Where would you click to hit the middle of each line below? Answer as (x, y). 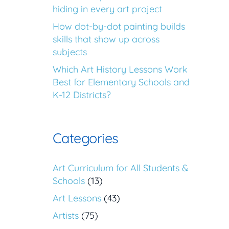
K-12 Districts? (82, 95)
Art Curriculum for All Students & (120, 168)
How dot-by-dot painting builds (119, 27)
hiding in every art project (107, 9)
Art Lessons (77, 198)
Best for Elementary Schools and (121, 82)
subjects (70, 52)
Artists (66, 216)
